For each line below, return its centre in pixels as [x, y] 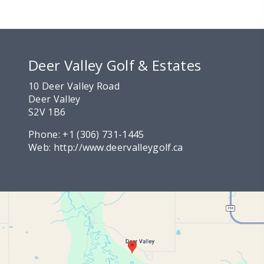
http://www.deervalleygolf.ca [118, 148]
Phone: [46, 135]
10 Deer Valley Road [74, 86]
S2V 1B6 [47, 112]
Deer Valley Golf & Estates [115, 65]
